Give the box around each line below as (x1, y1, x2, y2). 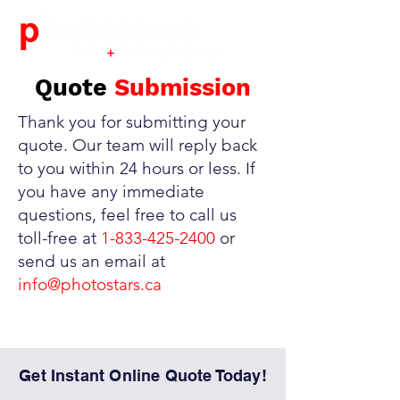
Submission (114, 73, 251, 102)
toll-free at (18, 228, 101, 248)
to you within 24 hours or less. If (18, 158, 255, 179)
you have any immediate (18, 181, 204, 202)
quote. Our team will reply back (18, 135, 257, 155)
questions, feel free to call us (18, 204, 237, 225)
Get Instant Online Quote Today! (19, 366, 267, 385)
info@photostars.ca (18, 274, 162, 295)
